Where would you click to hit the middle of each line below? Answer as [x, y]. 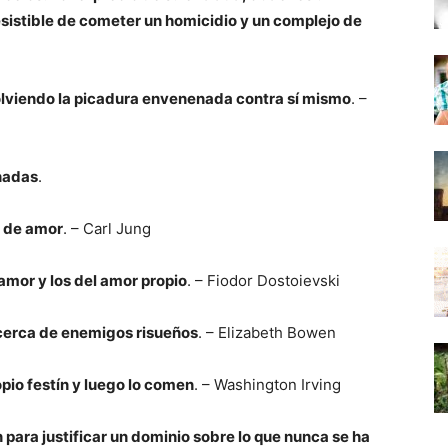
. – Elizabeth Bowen [267, 332]
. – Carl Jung [107, 228]
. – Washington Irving [267, 384]
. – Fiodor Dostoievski [263, 280]
